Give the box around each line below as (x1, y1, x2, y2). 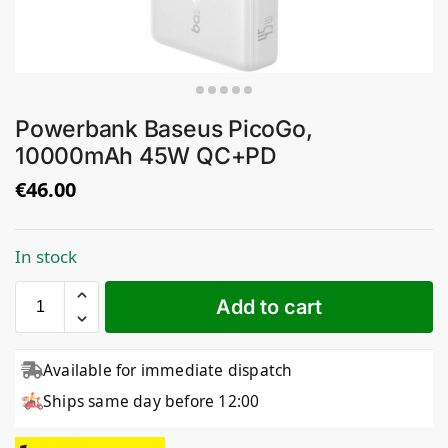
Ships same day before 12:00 (43, 389, 260, 412)
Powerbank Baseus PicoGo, (15, 114, 313, 143)
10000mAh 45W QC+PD (15, 141, 277, 170)
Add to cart (216, 294, 322, 319)
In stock (15, 244, 77, 268)
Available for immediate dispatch (43, 358, 293, 381)
